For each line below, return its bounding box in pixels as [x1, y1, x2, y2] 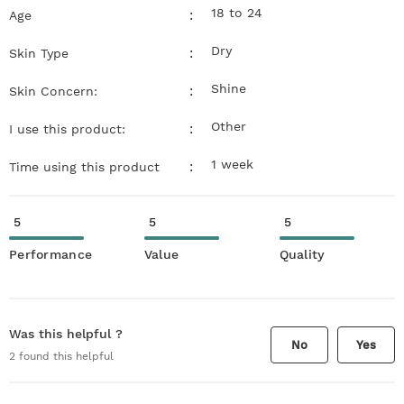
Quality [279, 246, 326, 262]
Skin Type [9, 45, 69, 60]
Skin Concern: [9, 83, 97, 98]
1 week [211, 156, 253, 171]
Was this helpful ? [9, 326, 123, 341]
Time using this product [9, 159, 160, 174]
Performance [9, 246, 93, 262]
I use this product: [9, 121, 125, 136]
